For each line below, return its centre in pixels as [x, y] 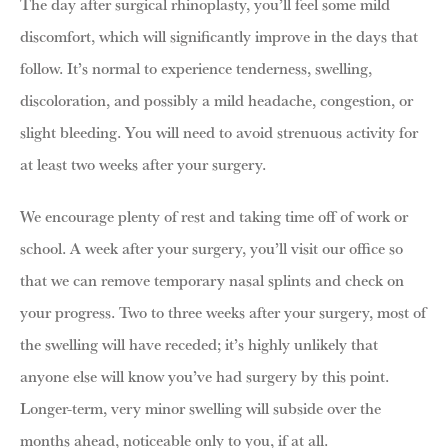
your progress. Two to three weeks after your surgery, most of [223, 311]
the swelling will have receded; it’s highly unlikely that [199, 343]
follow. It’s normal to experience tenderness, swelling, [196, 67]
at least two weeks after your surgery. [145, 163]
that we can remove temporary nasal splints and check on [212, 279]
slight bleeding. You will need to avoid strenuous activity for [219, 131]
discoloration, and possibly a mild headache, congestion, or [216, 99]
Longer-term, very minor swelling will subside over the [200, 407]
